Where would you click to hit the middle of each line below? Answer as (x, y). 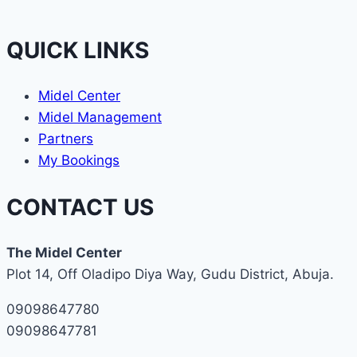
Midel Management (100, 118)
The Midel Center (64, 252)
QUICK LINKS (78, 51)
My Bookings (79, 161)
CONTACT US (80, 207)
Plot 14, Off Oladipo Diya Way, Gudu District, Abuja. (170, 274)
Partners (66, 139)
